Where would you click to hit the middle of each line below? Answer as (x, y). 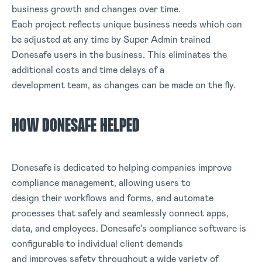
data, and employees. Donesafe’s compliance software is (129, 228)
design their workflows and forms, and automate (113, 198)
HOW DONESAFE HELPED (77, 127)
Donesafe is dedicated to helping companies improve (122, 168)
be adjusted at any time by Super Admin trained (111, 39)
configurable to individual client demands (97, 244)
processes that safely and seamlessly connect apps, (120, 213)
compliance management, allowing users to (101, 183)
